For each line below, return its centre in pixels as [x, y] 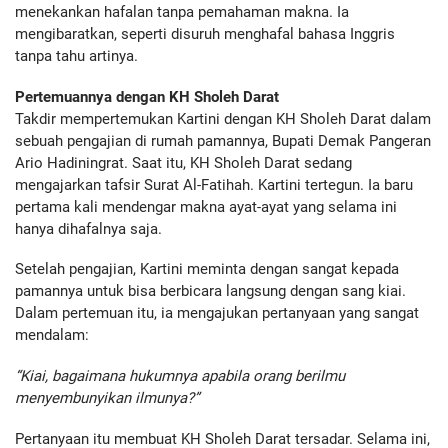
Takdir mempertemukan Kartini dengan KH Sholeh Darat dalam [223, 118]
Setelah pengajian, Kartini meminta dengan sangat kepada [207, 269]
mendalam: [52, 335]
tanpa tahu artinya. [76, 55]
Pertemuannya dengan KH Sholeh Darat [147, 96]
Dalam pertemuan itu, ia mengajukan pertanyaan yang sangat [217, 313]
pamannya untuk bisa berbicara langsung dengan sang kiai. [210, 291]
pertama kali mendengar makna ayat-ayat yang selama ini [206, 206]
